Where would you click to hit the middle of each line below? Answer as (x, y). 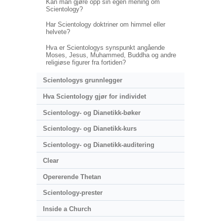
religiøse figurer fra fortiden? (86, 62)
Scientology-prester (73, 193)
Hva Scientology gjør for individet (94, 96)
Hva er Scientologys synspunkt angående (105, 47)
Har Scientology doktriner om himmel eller (105, 25)
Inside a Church (67, 209)
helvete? (58, 32)
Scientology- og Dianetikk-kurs (90, 129)
